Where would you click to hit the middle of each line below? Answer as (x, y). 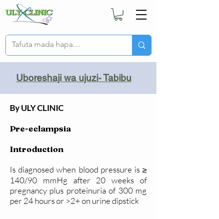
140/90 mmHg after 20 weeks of (78, 180)
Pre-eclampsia (41, 129)
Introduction (37, 149)
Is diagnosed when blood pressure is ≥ (78, 170)
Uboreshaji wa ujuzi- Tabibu (74, 78)
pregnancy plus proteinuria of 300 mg (78, 191)
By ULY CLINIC (37, 108)
